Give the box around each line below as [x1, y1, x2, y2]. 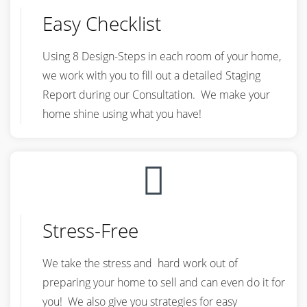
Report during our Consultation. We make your [42, 87, 270, 102]
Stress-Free [42, 217, 138, 243]
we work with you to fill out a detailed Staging [42, 68, 260, 83]
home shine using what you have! [42, 106, 201, 121]
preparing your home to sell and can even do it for [42, 275, 285, 290]
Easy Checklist [42, 10, 161, 36]
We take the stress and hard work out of [42, 256, 238, 271]
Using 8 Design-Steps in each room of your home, [42, 49, 281, 64]
